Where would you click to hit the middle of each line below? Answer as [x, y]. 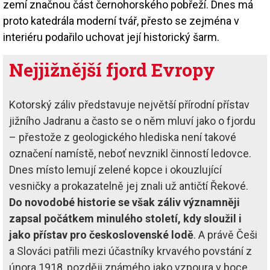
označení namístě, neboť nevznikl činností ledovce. [130, 153]
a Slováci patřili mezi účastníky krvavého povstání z [130, 251]
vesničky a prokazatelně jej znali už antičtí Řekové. [129, 186]
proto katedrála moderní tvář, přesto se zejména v [121, 20]
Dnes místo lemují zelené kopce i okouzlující [115, 169]
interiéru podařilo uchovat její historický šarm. [114, 37]
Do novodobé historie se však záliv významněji [124, 202]
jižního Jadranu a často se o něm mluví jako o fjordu [132, 121]
